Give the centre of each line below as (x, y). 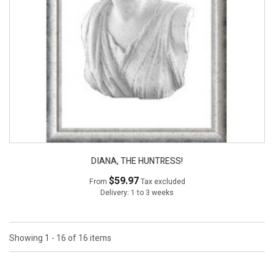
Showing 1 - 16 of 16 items (60, 239)
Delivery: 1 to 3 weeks (137, 193)
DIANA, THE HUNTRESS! (137, 161)
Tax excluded (163, 182)
